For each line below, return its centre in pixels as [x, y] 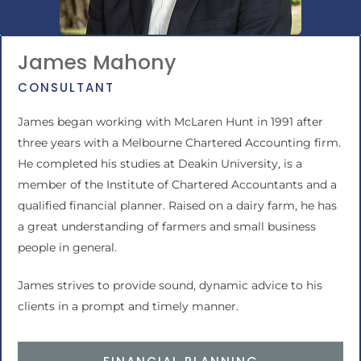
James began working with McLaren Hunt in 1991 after [170, 122]
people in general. [67, 247]
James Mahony [97, 62]
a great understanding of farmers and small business [167, 226]
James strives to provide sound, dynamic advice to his [170, 285]
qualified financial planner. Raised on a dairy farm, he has [177, 205]
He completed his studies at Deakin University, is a [160, 164]
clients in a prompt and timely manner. [128, 306]
